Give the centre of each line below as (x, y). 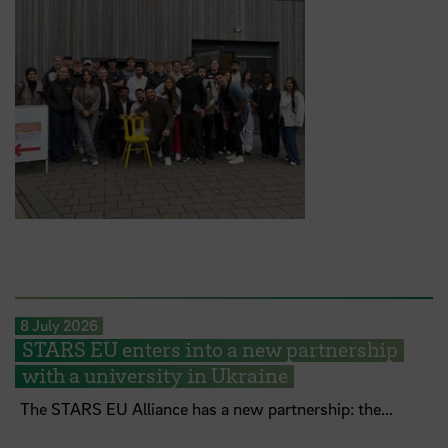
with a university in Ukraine (154, 375)
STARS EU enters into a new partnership (209, 349)
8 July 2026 (58, 325)
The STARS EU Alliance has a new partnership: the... (207, 409)
